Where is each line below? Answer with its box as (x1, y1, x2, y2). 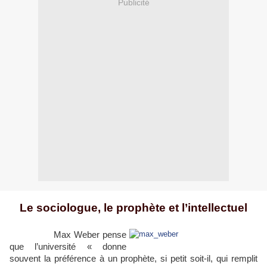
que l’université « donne (10, 242, 126, 252)
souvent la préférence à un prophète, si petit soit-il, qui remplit (10, 254, 257, 264)
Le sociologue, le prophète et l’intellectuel (20, 201, 247, 215)
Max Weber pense (10, 230, 126, 240)
